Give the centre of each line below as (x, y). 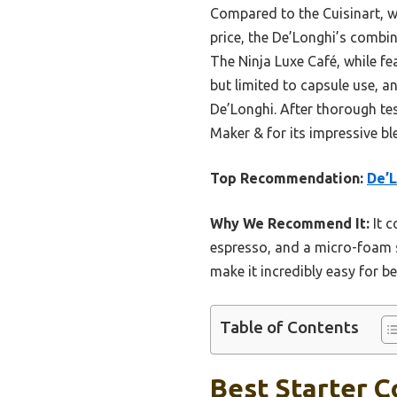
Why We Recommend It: (290, 224)
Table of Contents (289, 327)
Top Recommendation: (287, 179)
